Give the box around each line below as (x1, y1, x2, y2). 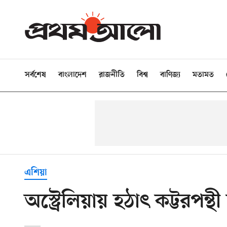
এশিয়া (24, 167, 47, 179)
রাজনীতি (99, 70, 125, 80)
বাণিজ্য (160, 70, 180, 80)
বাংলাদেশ (58, 70, 87, 80)
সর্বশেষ (25, 70, 46, 80)
